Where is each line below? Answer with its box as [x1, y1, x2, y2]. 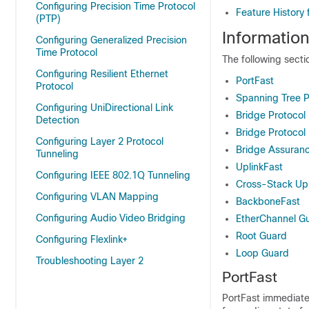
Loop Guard [236, 248, 289, 259]
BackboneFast [236, 196, 300, 207]
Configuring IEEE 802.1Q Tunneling [36, 170, 190, 181]
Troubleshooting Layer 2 [36, 255, 143, 266]
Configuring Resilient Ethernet [36, 68, 168, 79]
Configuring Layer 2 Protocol [36, 136, 163, 147]
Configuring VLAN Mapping [36, 191, 159, 202]
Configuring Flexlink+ [36, 234, 128, 245]
